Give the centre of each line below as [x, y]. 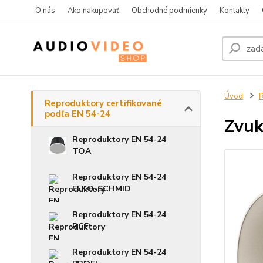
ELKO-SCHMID [102, 189]
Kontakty [235, 11]
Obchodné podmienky [169, 11]
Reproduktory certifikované [103, 103]
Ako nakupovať [93, 11]
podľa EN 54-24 [77, 114]
